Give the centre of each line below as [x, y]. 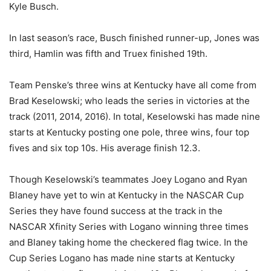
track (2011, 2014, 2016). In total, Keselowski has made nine [135, 116]
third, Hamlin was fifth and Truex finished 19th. [108, 54]
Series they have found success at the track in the [116, 211]
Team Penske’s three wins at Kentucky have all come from [133, 85]
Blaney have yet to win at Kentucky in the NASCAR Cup [126, 195]
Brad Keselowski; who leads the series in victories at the [129, 101]
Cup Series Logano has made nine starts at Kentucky [122, 258]
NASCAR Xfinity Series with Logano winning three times [129, 227]
